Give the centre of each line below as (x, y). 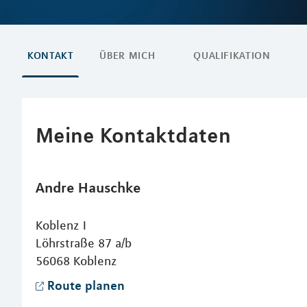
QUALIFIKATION (232, 56)
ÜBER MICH (127, 56)
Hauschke (110, 187)
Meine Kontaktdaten (133, 135)
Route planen (86, 285)
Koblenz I (61, 225)
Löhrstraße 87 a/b (84, 243)
